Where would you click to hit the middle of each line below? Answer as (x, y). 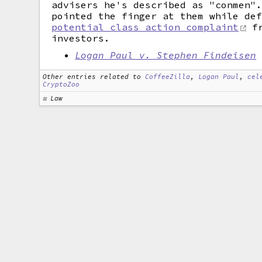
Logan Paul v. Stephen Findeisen (166, 55)
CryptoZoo (61, 84)
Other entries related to (92, 77)
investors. (81, 38)
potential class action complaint (145, 27)
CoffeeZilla (168, 77)
